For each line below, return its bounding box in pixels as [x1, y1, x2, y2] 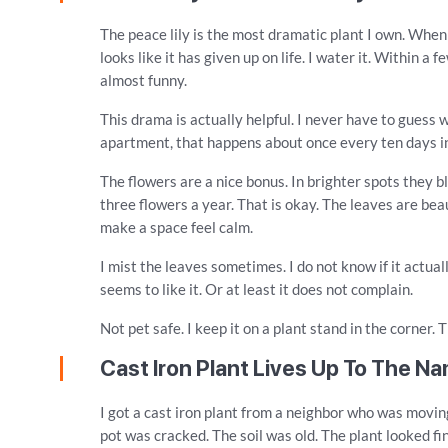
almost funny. [100, 71, 188, 89]
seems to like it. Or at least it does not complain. [100, 280, 414, 298]
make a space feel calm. [100, 218, 254, 236]
